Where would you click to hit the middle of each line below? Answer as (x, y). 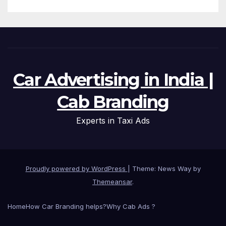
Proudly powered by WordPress (76, 169)
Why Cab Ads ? (131, 206)
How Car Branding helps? (66, 206)
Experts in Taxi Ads (113, 120)
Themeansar (112, 182)
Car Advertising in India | (113, 79)
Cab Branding (113, 102)
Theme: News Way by (166, 169)
